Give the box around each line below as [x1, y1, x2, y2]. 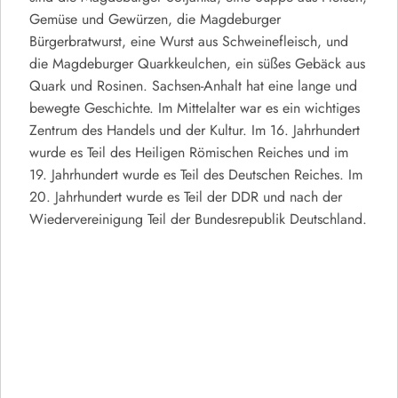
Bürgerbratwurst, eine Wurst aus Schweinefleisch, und [29, 32, 348, 52]
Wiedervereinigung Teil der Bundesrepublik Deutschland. [29, 210, 367, 230]
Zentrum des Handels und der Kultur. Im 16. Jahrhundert [29, 121, 360, 141]
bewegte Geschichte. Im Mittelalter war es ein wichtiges [29, 99, 360, 119]
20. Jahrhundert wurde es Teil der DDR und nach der [29, 187, 342, 208]
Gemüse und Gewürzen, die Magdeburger [29, 10, 281, 30]
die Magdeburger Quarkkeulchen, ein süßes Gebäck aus [29, 54, 365, 75]
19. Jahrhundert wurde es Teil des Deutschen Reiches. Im [29, 165, 362, 186]
